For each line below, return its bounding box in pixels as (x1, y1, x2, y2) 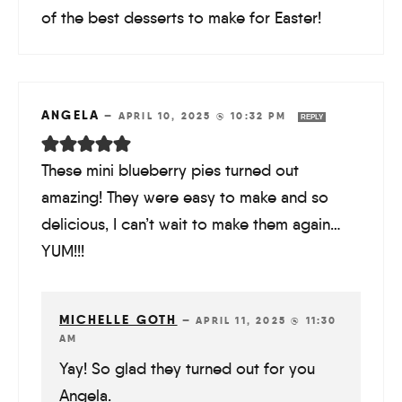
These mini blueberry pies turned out (41, 161, 299, 181)
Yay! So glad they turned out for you (59, 359, 315, 380)
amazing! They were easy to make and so (41, 188, 328, 208)
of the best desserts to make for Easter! (41, 8, 321, 29)
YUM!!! (41, 241, 84, 262)
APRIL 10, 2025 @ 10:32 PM (118, 109, 292, 123)
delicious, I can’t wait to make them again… (41, 214, 341, 235)
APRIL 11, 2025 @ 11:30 (196, 314, 337, 328)
